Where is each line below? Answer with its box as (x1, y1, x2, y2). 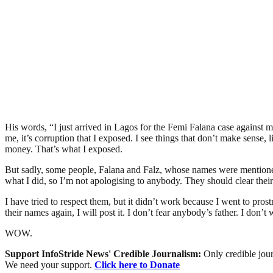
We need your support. (5, 259, 94, 270)
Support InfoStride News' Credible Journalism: (5, 248, 204, 259)
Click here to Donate (94, 259, 180, 270)
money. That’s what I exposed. (5, 143, 122, 154)
